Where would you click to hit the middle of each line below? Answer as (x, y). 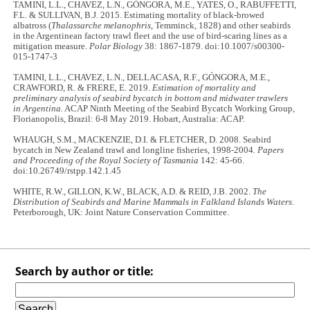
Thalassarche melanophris (101, 25)
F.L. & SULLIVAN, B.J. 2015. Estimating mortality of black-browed (139, 15)
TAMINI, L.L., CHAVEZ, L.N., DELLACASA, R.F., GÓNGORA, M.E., (142, 77)
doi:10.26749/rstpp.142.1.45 (67, 171)
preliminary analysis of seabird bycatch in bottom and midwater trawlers (151, 98)
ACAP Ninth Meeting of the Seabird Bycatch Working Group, (179, 108)
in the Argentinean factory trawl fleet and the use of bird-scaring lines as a (151, 36)
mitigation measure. (52, 46)
